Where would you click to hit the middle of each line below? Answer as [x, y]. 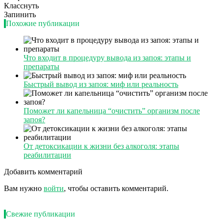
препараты [41, 67]
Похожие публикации [43, 24]
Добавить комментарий [43, 172]
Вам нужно [24, 189]
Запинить [20, 15]
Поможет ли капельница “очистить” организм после [112, 111]
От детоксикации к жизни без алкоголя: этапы [101, 146]
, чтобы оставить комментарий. [116, 189]
